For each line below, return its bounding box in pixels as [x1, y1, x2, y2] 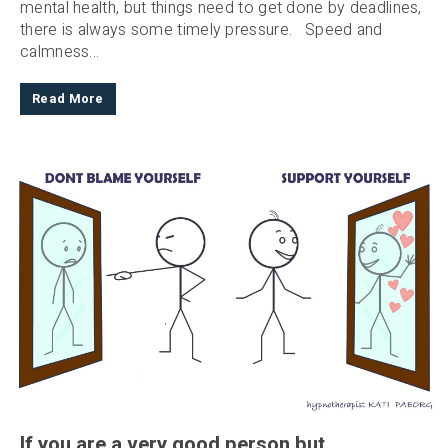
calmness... [20, 39, 100, 64]
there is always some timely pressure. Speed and [20, 17, 383, 42]
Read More [32, 89, 104, 108]
